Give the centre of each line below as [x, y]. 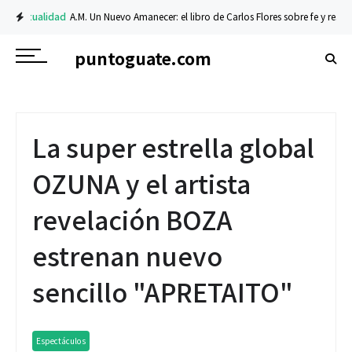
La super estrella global [173, 147]
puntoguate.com [143, 58]
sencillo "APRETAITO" [163, 291]
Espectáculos [61, 340]
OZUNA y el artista [141, 183]
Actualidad [35, 16]
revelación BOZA [132, 219]
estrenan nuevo [127, 255]
